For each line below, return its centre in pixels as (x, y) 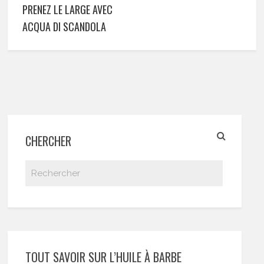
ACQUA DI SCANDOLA (65, 26)
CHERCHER (49, 141)
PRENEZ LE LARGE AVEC (68, 9)
